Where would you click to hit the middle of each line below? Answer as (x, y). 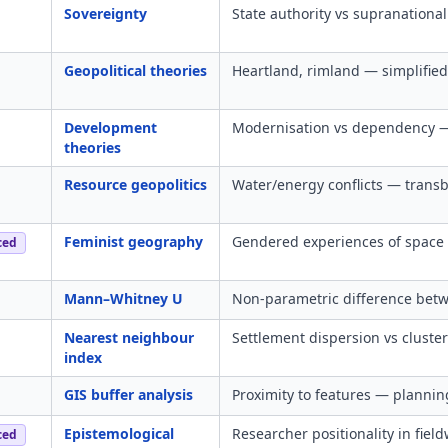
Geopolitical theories (135, 70)
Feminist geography (133, 241)
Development (110, 127)
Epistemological (119, 433)
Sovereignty (105, 13)
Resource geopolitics (135, 184)
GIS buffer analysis (128, 394)
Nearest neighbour (129, 337)
